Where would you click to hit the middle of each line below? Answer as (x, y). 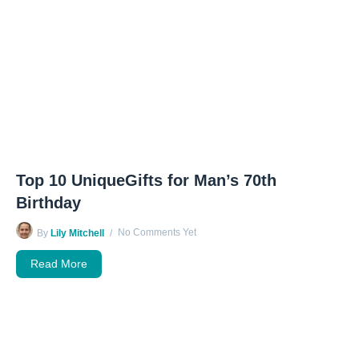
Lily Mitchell (77, 233)
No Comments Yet (157, 232)
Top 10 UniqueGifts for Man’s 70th (146, 180)
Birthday (48, 202)
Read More (59, 263)
